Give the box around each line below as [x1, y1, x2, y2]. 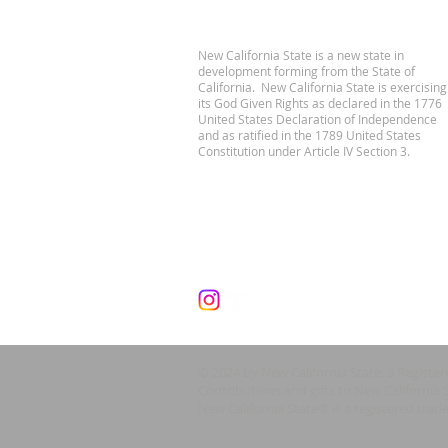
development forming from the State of [198, 62, 415, 79]
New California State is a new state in [198, 46, 404, 63]
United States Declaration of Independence [198, 110, 437, 127]
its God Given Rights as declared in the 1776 [198, 94, 442, 111]
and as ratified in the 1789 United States [198, 126, 421, 143]
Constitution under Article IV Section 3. [198, 142, 413, 159]
